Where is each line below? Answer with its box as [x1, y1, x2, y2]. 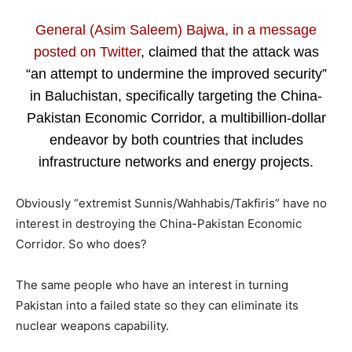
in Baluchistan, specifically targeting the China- [30, 87, 322, 104]
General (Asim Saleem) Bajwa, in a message [35, 21, 317, 38]
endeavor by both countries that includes [49, 131, 303, 148]
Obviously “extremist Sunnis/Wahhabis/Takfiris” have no [16, 195, 327, 211]
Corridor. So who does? [16, 236, 147, 251]
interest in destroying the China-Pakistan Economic [16, 215, 302, 231]
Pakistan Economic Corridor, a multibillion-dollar [26, 109, 326, 126]
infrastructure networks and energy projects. [38, 153, 313, 170]
